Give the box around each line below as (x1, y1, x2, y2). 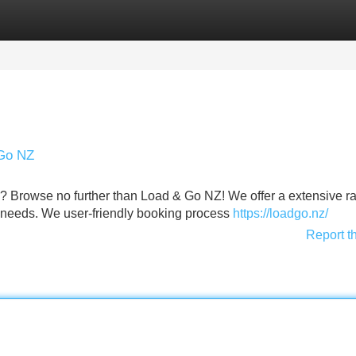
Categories (2, 13, 64, 26)
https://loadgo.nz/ (233, 207, 328, 220)
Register (87, 13, 135, 26)
